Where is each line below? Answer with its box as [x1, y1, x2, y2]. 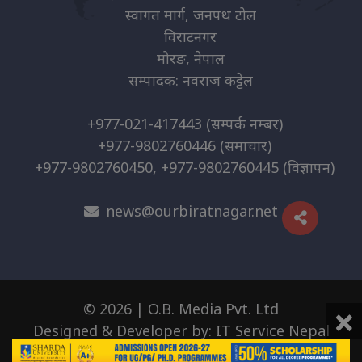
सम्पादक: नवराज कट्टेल [128, 69, 253, 90]
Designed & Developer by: [32, 321, 216, 341]
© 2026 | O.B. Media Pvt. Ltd [83, 299, 279, 319]
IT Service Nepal [215, 321, 330, 341]
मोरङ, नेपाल [156, 48, 225, 68]
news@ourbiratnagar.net [106, 200, 278, 221]
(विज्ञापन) [279, 157, 335, 177]
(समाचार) [216, 135, 271, 155]
